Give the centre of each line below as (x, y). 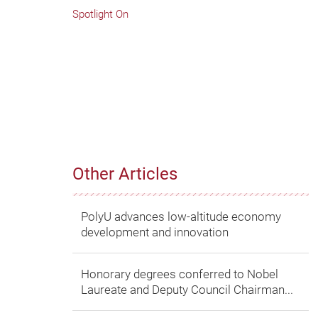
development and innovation (155, 232)
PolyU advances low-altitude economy (181, 217)
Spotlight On (100, 15)
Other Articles (125, 174)
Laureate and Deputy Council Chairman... (187, 290)
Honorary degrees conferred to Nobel (180, 274)
